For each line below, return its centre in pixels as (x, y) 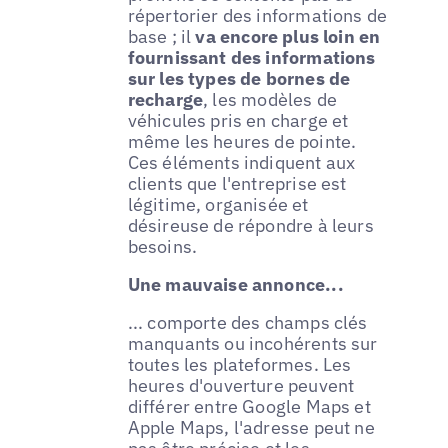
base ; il (161, 37)
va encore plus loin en (288, 37)
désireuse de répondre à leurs (250, 226)
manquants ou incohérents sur (252, 343)
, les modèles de (270, 100)
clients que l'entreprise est (237, 184)
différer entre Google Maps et (249, 406)
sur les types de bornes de (239, 79)
